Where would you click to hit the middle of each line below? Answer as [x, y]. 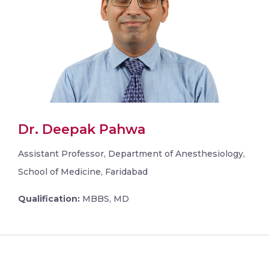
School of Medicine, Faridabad [83, 171]
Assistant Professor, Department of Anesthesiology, [131, 153]
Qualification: [49, 198]
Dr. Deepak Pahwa [82, 129]
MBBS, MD [104, 198]
